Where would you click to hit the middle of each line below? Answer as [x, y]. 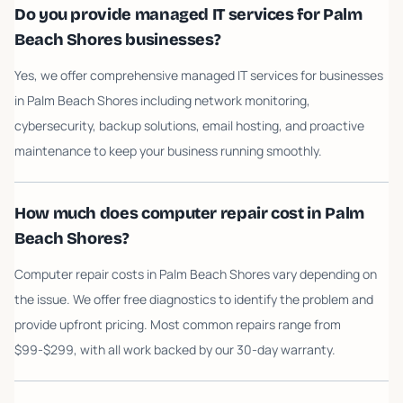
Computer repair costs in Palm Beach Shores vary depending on [196, 274]
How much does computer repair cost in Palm [189, 213]
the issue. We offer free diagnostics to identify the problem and [194, 299]
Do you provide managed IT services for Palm [188, 14]
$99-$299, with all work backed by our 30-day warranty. [175, 349]
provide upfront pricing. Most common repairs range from [178, 324]
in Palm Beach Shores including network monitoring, [162, 100]
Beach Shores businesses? [118, 40]
